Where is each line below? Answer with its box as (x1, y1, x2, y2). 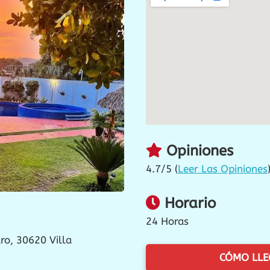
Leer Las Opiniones (177, 163, 268, 175)
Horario (160, 194, 216, 212)
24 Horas (145, 215, 189, 227)
